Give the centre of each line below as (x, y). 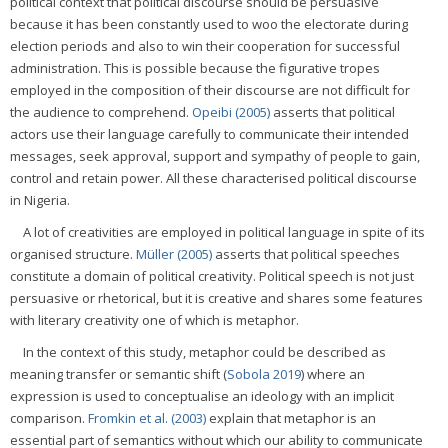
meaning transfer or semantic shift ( (118, 373)
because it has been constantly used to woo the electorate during (209, 23)
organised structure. (73, 253)
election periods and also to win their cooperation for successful (205, 45)
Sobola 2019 (264, 373)
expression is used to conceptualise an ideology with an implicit (202, 395)
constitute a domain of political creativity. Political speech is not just (212, 275)
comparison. (49, 417)
